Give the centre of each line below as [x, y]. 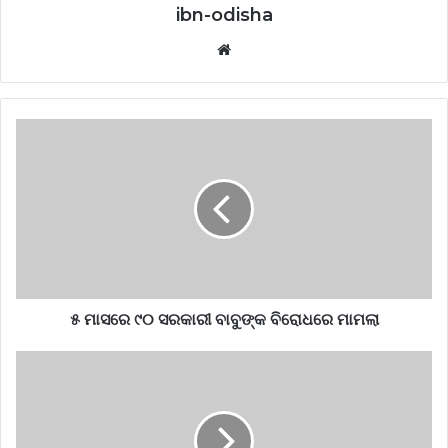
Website [258, 49]
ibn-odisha [224, 15]
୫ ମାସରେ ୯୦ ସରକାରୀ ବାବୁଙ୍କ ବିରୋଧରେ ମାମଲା [224, 320]
